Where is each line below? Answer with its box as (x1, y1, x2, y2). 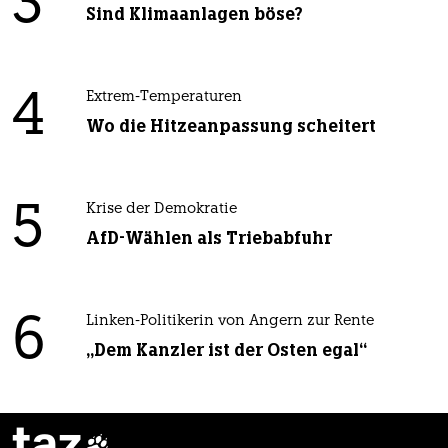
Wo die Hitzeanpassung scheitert (85, 114, 376, 137)
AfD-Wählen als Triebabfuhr (85, 226, 332, 249)
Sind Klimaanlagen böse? (85, 2, 303, 25)
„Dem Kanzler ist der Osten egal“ (85, 338, 367, 361)
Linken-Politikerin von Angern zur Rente (85, 313, 374, 329)
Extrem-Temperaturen (85, 89, 242, 105)
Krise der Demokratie (85, 201, 237, 217)
